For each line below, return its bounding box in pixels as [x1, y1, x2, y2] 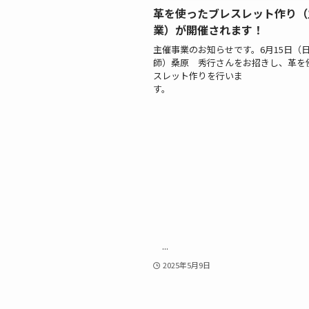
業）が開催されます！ [153, 21, 263, 39]
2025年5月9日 [162, 259, 210, 271]
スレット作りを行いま [153, 68, 243, 82]
